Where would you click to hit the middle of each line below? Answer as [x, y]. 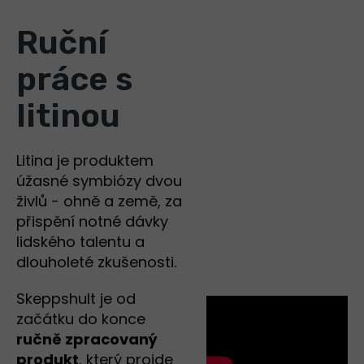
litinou [68, 116]
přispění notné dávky [92, 222]
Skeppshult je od [76, 299]
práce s [74, 80]
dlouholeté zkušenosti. [98, 262]
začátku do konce [81, 319]
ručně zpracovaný [87, 340]
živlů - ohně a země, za [99, 201]
